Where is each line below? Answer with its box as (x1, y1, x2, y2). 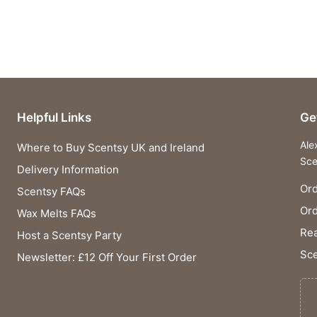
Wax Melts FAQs (17, 207, 96, 221)
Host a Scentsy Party (17, 229, 122, 243)
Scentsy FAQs (17, 185, 86, 199)
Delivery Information (17, 163, 119, 177)
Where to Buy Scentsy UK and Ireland (17, 141, 204, 155)
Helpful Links (17, 110, 91, 125)
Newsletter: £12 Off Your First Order (17, 250, 197, 265)
